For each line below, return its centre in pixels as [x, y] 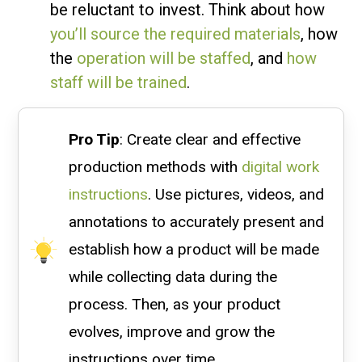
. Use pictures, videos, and [236, 195]
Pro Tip [94, 140]
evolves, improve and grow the [171, 332]
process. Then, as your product [174, 305]
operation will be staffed [164, 59]
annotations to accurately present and [196, 222]
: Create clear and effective [210, 140]
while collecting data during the [173, 277]
